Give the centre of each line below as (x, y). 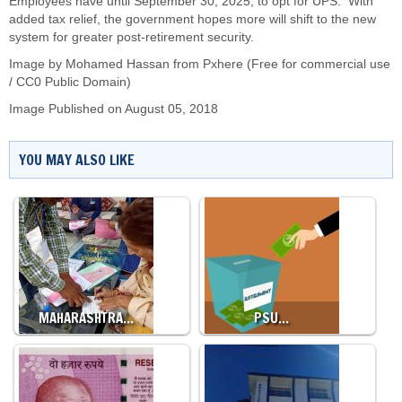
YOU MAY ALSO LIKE (77, 160)
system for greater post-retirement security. (131, 37)
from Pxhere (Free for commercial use (280, 64)
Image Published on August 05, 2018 (114, 109)
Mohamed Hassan (118, 64)
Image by (37, 64)
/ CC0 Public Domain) (70, 82)
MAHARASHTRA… (86, 318)
